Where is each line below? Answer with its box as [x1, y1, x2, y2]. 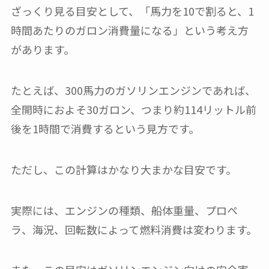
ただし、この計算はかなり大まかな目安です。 [10, 161, 237, 177]
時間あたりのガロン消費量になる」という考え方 [10, 22, 249, 38]
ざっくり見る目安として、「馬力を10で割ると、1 [10, 3, 254, 19]
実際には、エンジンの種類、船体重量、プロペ [10, 202, 238, 218]
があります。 [10, 41, 74, 58]
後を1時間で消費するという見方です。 [10, 120, 199, 136]
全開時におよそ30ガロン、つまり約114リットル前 [10, 101, 256, 117]
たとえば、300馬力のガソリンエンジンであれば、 [10, 82, 256, 98]
